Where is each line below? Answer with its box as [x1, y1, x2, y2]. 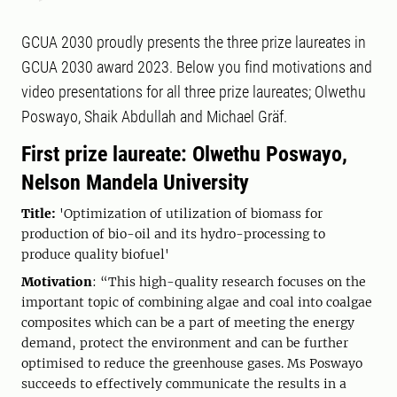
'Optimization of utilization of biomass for [59, 206, 323, 222]
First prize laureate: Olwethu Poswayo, [21, 142, 347, 167]
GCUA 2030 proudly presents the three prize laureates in [21, 33, 366, 51]
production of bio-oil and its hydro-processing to [21, 226, 325, 242]
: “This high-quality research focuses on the [92, 274, 366, 290]
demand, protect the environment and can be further [21, 335, 348, 351]
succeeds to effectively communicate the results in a [21, 376, 346, 392]
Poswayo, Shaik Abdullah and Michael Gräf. [21, 107, 287, 126]
